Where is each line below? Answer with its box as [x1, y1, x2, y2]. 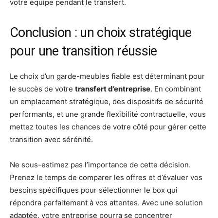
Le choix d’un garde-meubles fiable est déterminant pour [10, 71, 205, 81]
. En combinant [150, 84, 201, 93]
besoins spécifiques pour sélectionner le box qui [10, 185, 178, 195]
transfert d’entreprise [75, 84, 150, 93]
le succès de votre [10, 84, 75, 93]
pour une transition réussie [10, 43, 157, 59]
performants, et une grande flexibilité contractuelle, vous [10, 109, 206, 119]
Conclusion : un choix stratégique [10, 24, 192, 40]
